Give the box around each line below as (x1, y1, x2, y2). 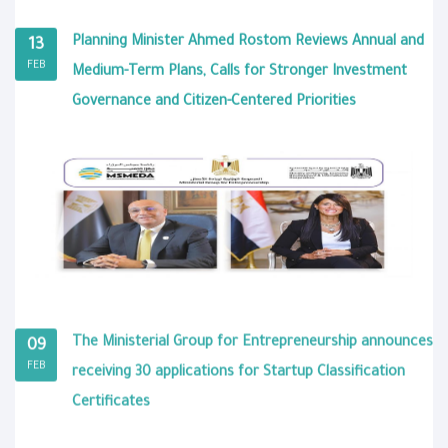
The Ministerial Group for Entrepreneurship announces (72, 336, 433, 353)
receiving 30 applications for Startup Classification (72, 366, 405, 383)
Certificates (72, 396, 150, 413)
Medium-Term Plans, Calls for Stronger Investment (72, 64, 407, 81)
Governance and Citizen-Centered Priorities (72, 94, 356, 111)
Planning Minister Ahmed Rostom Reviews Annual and (72, 34, 424, 51)
